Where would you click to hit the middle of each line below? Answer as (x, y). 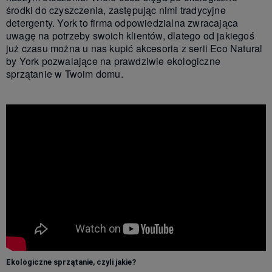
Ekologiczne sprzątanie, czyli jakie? (71, 262)
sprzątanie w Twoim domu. (65, 74)
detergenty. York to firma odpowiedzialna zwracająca (122, 23)
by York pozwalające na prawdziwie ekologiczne (114, 61)
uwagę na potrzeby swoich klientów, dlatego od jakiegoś (130, 36)
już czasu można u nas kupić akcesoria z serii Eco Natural (134, 49)
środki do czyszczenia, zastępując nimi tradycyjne (116, 10)
